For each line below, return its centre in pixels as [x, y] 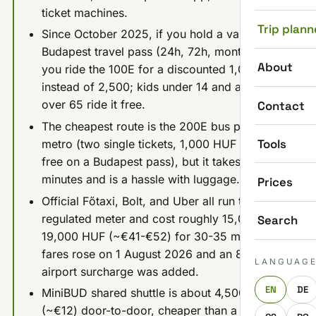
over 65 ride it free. [93, 105]
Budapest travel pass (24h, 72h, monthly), [153, 52]
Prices [275, 182]
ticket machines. [84, 12]
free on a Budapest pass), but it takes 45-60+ [163, 161]
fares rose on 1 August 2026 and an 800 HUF [162, 254]
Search [278, 220]
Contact [281, 105]
